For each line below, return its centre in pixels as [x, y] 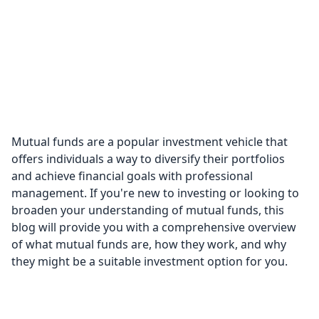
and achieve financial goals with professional [132, 176]
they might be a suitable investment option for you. [150, 261]
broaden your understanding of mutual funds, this [148, 210]
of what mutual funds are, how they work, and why [149, 244]
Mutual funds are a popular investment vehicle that [150, 142]
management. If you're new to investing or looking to [155, 193]
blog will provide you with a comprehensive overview [154, 227]
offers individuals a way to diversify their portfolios [148, 159]
